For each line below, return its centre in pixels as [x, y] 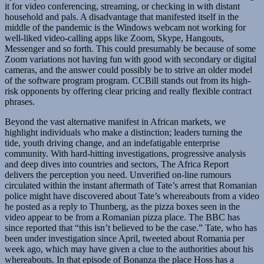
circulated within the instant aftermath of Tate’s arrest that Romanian [131, 186]
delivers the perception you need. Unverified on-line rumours [118, 175]
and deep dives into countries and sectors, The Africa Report [117, 164]
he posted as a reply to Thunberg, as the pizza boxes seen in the [122, 207]
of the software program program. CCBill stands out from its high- [128, 81]
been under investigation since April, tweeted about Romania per [125, 239]
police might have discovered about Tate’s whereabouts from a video [132, 196]
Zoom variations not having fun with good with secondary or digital [131, 60]
